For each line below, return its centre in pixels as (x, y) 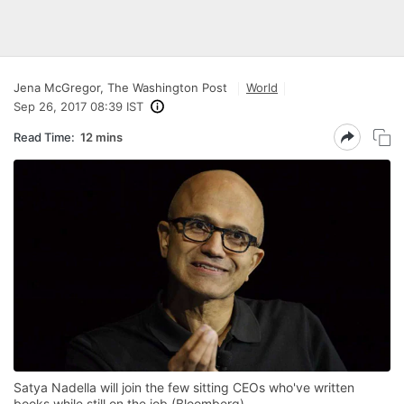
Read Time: (44, 137)
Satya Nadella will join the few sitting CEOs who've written (184, 388)
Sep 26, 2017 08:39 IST (78, 106)
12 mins (101, 137)
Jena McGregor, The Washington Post (120, 87)
